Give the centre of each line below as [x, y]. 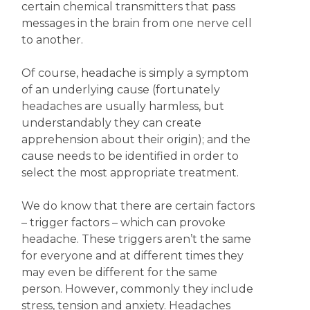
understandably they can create [111, 123]
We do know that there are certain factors [138, 206]
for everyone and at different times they [132, 256]
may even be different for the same [119, 272]
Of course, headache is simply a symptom [135, 73]
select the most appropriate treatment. [130, 173]
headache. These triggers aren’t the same [136, 239]
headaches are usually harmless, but [122, 106]
